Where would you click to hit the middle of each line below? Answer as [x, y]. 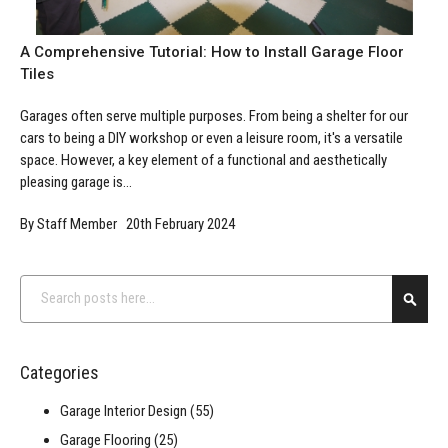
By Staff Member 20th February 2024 [127, 223]
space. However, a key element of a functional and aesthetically [203, 159]
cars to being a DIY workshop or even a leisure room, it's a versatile [211, 137]
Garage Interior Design [125, 410]
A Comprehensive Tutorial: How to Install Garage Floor [212, 51]
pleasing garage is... [76, 181]
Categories [59, 372]
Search [39, 284]
